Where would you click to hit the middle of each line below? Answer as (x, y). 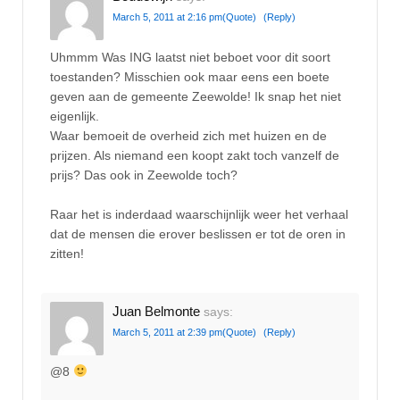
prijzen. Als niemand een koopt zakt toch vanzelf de (195, 155)
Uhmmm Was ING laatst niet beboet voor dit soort (190, 57)
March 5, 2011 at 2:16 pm (167, 17)
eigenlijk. (75, 116)
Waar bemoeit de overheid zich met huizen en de (188, 135)
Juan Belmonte (156, 311)
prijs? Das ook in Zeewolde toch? (144, 175)
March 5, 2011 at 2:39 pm (167, 332)
